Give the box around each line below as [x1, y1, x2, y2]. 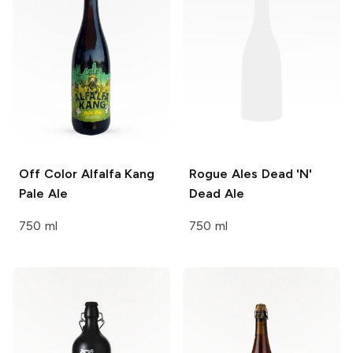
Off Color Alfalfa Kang [19, 165, 155, 181]
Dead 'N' [257, 165, 313, 181]
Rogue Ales [189, 165, 258, 181]
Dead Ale [189, 185, 244, 201]
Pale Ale [19, 185, 68, 201]
